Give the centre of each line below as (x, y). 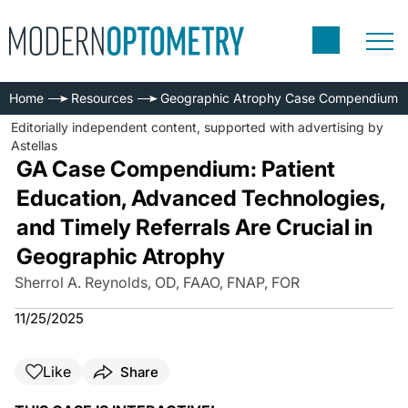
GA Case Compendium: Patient (175, 169)
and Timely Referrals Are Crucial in (194, 227)
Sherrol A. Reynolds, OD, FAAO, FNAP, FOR (157, 282)
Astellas (34, 145)
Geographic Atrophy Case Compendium (279, 98)
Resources (102, 98)
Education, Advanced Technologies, (200, 198)
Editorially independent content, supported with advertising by (197, 127)
